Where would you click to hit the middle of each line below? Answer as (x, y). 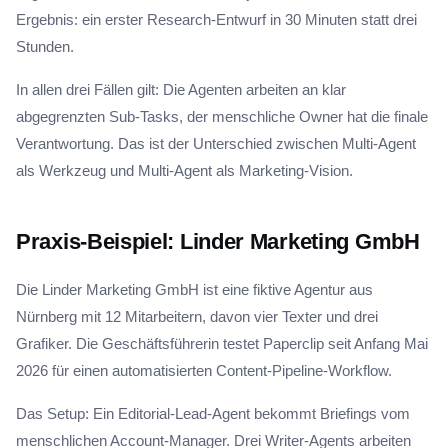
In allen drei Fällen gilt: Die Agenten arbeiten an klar (181, 89)
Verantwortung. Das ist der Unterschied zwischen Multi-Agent (216, 143)
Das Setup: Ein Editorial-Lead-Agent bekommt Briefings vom (213, 413)
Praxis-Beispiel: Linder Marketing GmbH (218, 241)
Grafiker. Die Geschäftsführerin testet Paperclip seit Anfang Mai (222, 343)
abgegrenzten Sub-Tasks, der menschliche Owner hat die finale (222, 116)
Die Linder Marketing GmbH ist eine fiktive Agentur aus (194, 289)
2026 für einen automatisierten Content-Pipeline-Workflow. (204, 370)
